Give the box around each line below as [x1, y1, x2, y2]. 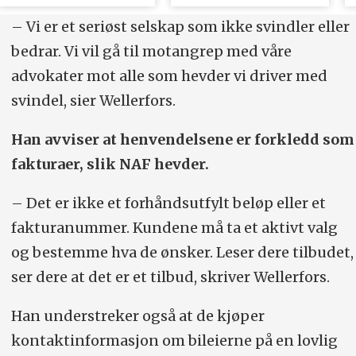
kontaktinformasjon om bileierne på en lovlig [10, 331, 338, 350]
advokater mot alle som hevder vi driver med [10, 67, 327, 86]
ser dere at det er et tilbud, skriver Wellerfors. [10, 267, 330, 286]
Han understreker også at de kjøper [10, 306, 265, 325]
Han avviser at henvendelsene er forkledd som [10, 130, 354, 149]
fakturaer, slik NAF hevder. [10, 154, 209, 173]
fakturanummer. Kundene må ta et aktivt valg [10, 218, 338, 237]
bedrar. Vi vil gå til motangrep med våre [10, 42, 292, 61]
